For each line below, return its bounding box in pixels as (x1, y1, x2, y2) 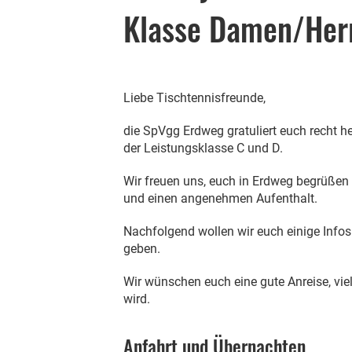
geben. (123, 241, 160, 256)
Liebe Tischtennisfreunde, (123, 90, 266, 105)
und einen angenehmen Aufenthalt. (123, 191, 317, 206)
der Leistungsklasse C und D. (123, 141, 283, 156)
